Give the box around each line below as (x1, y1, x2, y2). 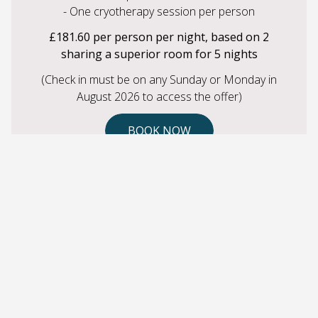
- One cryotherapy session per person (63, 4, 255, 20)
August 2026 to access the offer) (76, 89, 242, 105)
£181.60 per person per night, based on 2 (49, 29, 269, 45)
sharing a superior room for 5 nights (60, 46, 258, 62)
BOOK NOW (127, 123, 191, 139)
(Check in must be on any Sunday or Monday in (41, 72, 277, 88)
